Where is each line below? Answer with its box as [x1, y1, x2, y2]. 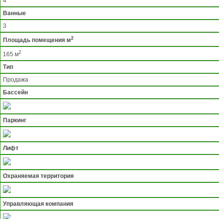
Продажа [3, 76, 28, 84]
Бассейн [3, 89, 28, 96]
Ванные [3, 10, 26, 17]
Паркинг [3, 117, 26, 124]
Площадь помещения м [3, 37, 71, 44]
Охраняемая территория [3, 173, 74, 180]
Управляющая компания [3, 200, 73, 208]
